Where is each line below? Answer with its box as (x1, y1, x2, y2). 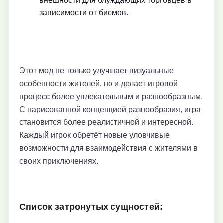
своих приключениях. (19, 156, 98, 165)
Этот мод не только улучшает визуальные (19, 66, 174, 75)
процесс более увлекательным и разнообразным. (19, 92, 203, 101)
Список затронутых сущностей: (19, 201, 163, 212)
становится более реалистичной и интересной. (19, 117, 193, 126)
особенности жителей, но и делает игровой (19, 79, 178, 88)
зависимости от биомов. (39, 8, 128, 17)
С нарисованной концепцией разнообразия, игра (19, 105, 201, 113)
